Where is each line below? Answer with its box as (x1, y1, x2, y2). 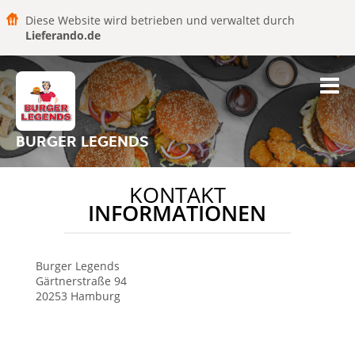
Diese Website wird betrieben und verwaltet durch (25, 13, 295, 28)
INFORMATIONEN (88, 199, 267, 227)
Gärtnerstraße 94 (35, 273, 127, 288)
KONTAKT (128, 181, 226, 209)
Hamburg (70, 288, 120, 303)
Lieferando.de (25, 28, 101, 43)
